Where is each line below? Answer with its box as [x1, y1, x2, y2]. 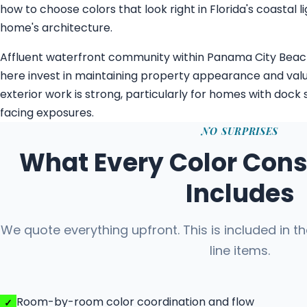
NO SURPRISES [201, 125, 279, 138]
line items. [210, 242, 270, 259]
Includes [185, 176, 295, 211]
